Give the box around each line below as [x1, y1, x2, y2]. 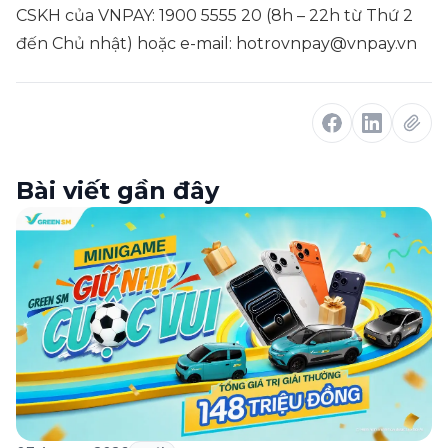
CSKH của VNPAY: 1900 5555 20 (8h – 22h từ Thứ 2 [16, 6, 413, 25]
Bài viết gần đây [16, 176, 219, 205]
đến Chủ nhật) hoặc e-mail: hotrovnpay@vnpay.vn [16, 34, 417, 53]
